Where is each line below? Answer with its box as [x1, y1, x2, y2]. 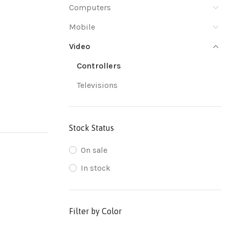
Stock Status [68, 123, 114, 132]
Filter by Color [68, 207, 122, 216]
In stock [80, 163, 110, 173]
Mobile [68, 22, 95, 32]
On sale [80, 145, 107, 155]
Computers [68, 3, 111, 12]
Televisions [76, 80, 118, 90]
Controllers [76, 61, 121, 71]
